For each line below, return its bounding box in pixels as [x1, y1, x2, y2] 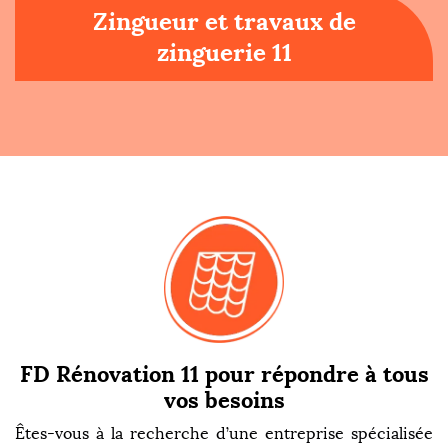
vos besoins [163, 386, 285, 415]
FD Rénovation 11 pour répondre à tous [19, 360, 429, 389]
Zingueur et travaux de [92, 6, 356, 37]
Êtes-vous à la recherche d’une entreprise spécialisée [15, 424, 433, 444]
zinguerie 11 [156, 37, 292, 68]
